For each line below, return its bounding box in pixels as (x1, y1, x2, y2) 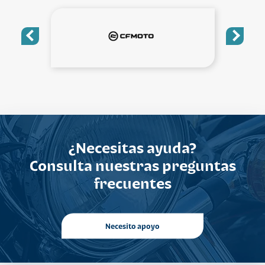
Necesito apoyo (105, 221, 160, 231)
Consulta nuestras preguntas (29, 156, 236, 174)
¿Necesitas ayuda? (69, 138, 196, 156)
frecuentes (93, 174, 172, 192)
